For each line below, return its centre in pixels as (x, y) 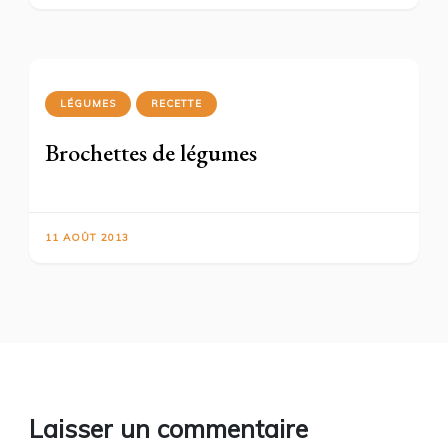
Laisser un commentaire (168, 429)
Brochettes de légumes (151, 153)
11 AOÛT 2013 (87, 238)
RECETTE (176, 104)
